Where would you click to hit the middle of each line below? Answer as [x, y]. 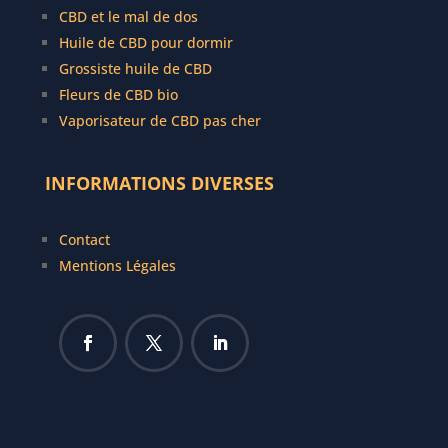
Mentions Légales [117, 266]
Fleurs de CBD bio [118, 95]
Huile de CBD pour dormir [145, 43]
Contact [84, 240]
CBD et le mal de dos [128, 17]
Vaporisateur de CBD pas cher [159, 121]
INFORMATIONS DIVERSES [159, 183]
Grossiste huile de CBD [135, 69]
